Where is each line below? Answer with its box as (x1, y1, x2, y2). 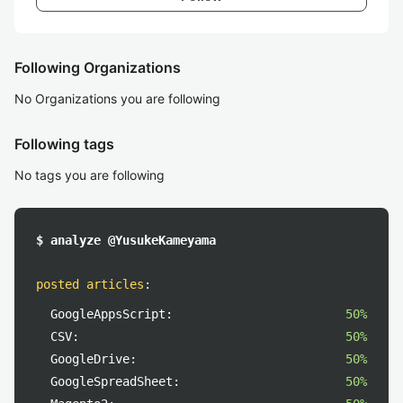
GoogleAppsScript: (50, 307, 173, 321)
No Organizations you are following (14, 91, 220, 106)
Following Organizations (14, 58, 181, 76)
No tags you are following (14, 167, 165, 183)
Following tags (14, 135, 114, 153)
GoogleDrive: (50, 352, 137, 366)
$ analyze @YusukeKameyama (36, 233, 216, 247)
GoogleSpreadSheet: (50, 374, 180, 389)
